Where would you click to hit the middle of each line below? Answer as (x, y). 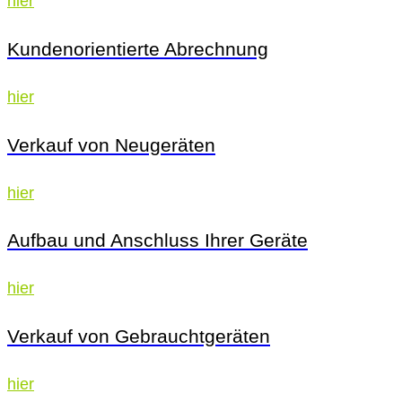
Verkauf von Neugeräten (111, 144)
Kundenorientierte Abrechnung (138, 48)
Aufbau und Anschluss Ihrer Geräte (157, 240)
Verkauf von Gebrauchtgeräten (139, 336)
